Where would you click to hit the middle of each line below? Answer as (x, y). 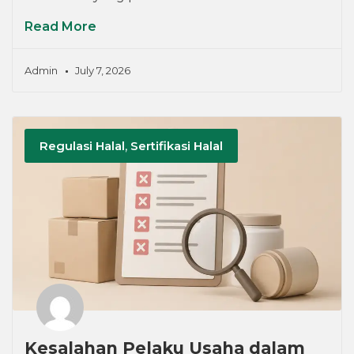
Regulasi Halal (83, 145)
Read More (60, 27)
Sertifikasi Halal (177, 145)
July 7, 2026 (103, 71)
